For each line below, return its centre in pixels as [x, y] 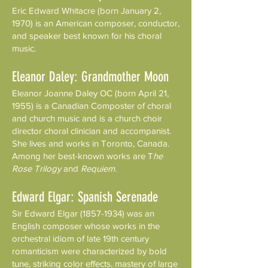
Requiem [98, 168]
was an [139, 213]
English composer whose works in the [86, 226]
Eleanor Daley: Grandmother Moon [90, 77]
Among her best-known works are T [83, 156]
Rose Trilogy [36, 168]
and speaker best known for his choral [87, 36]
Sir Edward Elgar [46, 213]
